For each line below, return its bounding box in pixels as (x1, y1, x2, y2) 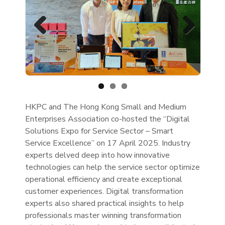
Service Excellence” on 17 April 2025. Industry (25, 137, 190, 149)
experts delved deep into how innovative (25, 149, 170, 161)
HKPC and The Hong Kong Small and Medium (25, 101, 186, 113)
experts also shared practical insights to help (25, 197, 184, 209)
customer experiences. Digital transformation (25, 185, 183, 197)
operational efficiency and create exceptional (25, 173, 182, 185)
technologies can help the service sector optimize (25, 161, 200, 173)
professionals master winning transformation (25, 209, 181, 221)
